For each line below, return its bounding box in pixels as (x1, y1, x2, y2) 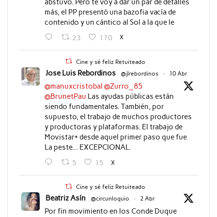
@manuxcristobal (44, 81, 103, 91)
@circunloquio (91, 195, 129, 202)
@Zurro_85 (104, 81, 142, 91)
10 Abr (169, 70, 187, 77)
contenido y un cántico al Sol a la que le (44, 17, 174, 27)
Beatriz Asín (45, 194, 86, 203)
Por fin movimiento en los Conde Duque (44, 207, 177, 216)
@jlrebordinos (121, 70, 158, 77)
